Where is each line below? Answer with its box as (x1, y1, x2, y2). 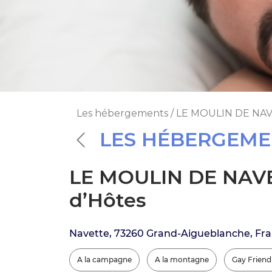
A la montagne (155, 254, 209, 264)
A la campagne (77, 254, 132, 264)
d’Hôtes (69, 188, 146, 212)
